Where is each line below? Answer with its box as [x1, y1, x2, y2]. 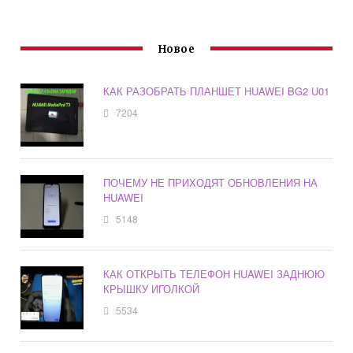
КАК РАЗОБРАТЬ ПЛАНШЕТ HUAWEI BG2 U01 [103, 83, 330, 98]
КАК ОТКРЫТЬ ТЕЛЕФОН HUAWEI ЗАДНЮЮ [103, 266, 325, 281]
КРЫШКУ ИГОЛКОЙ [103, 281, 200, 296]
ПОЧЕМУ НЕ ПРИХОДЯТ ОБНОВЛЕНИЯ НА [103, 174, 318, 190]
